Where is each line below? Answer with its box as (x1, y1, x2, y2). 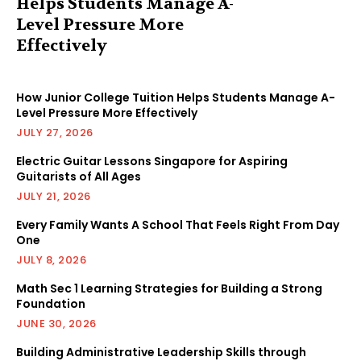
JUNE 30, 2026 (16, 315, 97, 331)
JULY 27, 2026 (16, 124, 93, 140)
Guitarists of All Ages (16, 168, 141, 185)
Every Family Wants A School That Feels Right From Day (16, 216, 339, 233)
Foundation (16, 295, 85, 312)
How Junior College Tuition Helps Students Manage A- (16, 89, 335, 106)
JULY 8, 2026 (16, 251, 86, 268)
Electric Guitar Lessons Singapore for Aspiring (16, 152, 288, 169)
